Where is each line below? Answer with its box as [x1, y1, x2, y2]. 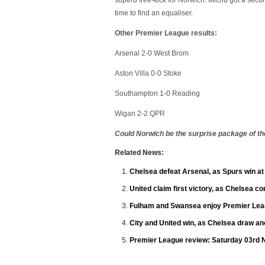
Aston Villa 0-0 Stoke [115, 69, 182, 77]
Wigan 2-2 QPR [115, 109, 165, 118]
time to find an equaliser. [115, 9, 193, 17]
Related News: [115, 148, 164, 157]
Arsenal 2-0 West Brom [115, 49, 189, 57]
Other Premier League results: [115, 29, 217, 37]
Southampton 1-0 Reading [115, 89, 200, 98]
